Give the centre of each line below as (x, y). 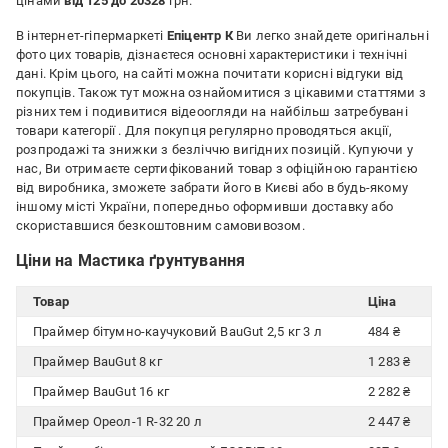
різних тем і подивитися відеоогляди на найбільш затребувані (212, 111)
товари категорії (67, 130)
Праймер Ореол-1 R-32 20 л (117, 421)
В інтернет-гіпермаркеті (91, 35)
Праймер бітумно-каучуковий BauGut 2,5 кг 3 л (177, 331)
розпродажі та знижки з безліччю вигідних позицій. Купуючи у (214, 149)
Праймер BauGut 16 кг (101, 391)
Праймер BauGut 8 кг (97, 361)
